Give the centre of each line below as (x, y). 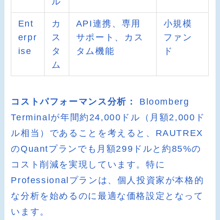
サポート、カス (110, 37)
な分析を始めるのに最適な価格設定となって (107, 196)
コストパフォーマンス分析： (74, 101)
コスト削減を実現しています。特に (88, 164)
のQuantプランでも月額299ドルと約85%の (106, 149)
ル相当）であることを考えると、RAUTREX (107, 133)
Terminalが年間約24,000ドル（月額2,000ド (108, 117)
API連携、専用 (108, 23)
